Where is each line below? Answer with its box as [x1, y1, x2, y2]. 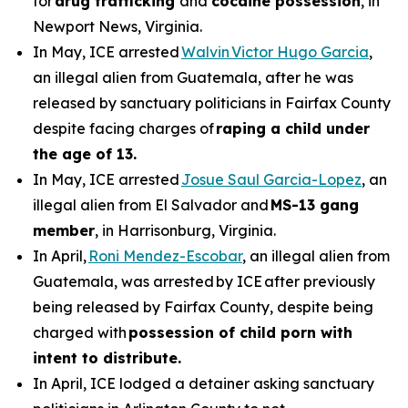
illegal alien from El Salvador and [33, 196, 270, 214]
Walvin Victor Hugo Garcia [181, 43, 369, 61]
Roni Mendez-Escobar [88, 247, 242, 265]
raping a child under [216, 119, 370, 138]
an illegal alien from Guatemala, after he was [33, 68, 353, 87]
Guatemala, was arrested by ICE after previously [33, 272, 375, 291]
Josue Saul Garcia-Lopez [181, 170, 362, 189]
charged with [33, 323, 128, 342]
